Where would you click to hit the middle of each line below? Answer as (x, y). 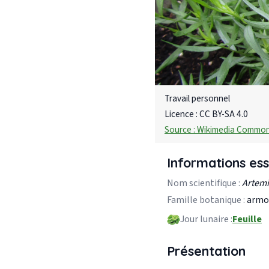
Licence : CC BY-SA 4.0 (206, 114)
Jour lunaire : (206, 219)
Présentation (206, 250)
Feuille (247, 219)
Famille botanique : (206, 200)
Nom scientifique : (204, 183)
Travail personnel (197, 99)
